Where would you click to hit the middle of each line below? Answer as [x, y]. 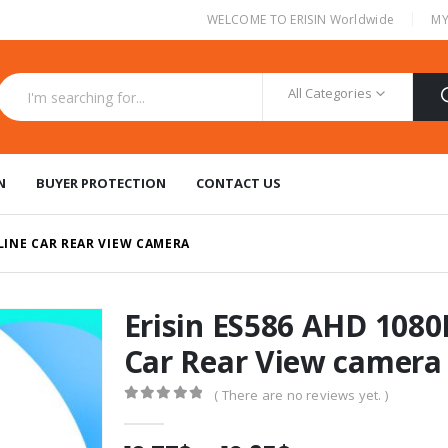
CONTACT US [238, 183]
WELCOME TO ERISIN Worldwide [301, 19]
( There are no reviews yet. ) [301, 395]
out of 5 [175, 412]
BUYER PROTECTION [101, 183]
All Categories [329, 93]
